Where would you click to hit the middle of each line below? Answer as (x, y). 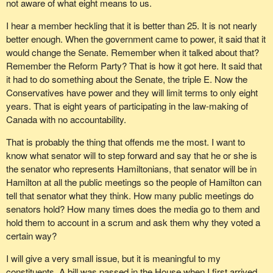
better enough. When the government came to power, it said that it (136, 39)
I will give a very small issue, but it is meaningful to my (113, 258)
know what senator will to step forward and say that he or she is (131, 155)
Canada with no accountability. (66, 119)
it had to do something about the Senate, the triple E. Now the (126, 79)
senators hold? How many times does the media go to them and (133, 209)
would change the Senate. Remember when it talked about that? (132, 52)
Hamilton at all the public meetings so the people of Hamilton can (133, 182)
